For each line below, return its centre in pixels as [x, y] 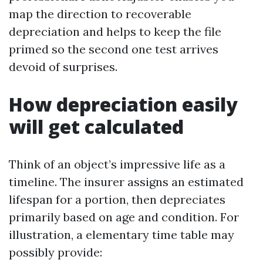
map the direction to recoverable [100, 14]
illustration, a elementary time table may [122, 235]
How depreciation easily [123, 104]
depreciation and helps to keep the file [115, 31]
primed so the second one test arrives [114, 49]
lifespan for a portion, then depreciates [117, 199]
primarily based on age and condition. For [124, 217]
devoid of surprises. [63, 67]
